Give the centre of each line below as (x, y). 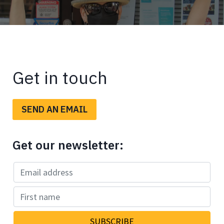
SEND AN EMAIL (54, 109)
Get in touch (60, 77)
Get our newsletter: (68, 145)
